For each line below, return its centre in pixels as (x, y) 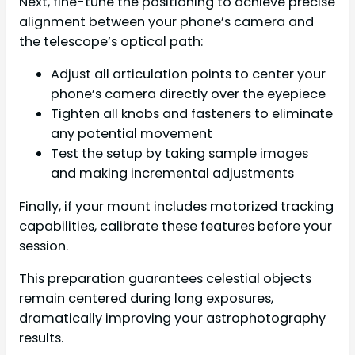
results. (41, 338)
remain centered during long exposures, (146, 298)
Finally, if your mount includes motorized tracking (176, 206)
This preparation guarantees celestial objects (165, 278)
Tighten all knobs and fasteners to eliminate (192, 114)
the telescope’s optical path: (111, 42)
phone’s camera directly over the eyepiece (188, 94)
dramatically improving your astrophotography (172, 318)
